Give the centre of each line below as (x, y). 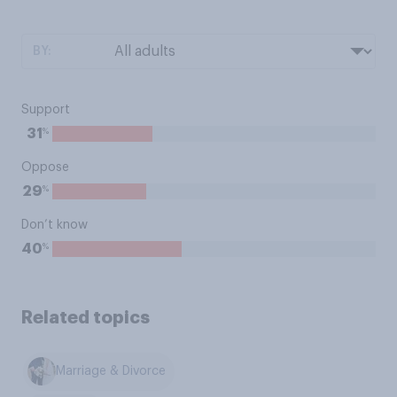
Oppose (45, 167)
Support (46, 110)
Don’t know (54, 225)
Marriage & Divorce (111, 372)
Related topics (86, 317)
